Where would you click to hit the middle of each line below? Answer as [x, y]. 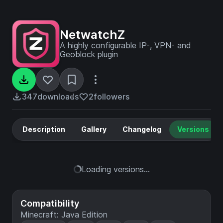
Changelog [142, 129]
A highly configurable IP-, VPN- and [125, 45]
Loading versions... [115, 169]
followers [111, 97]
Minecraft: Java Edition [64, 215]
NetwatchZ [92, 35]
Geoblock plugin [89, 54]
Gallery [94, 129]
